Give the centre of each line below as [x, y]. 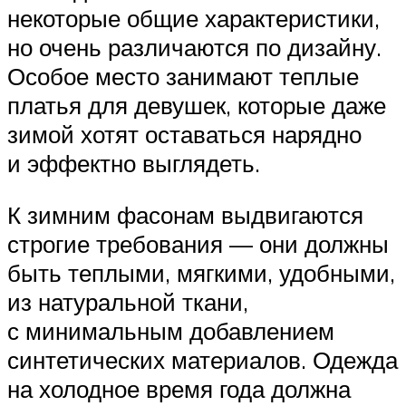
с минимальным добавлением [171, 331]
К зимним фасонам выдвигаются [185, 215]
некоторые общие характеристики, [193, 18]
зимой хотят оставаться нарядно [184, 134]
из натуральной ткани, [128, 302]
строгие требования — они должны [198, 244]
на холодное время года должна [179, 389]
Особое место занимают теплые [183, 76]
